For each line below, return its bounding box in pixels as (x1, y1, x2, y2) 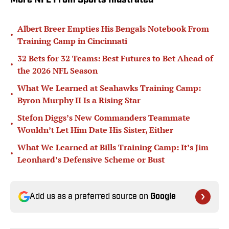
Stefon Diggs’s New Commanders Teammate (17, 112, 190, 124)
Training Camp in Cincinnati (17, 35, 127, 47)
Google (150, 193, 176, 201)
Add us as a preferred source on (30, 193, 150, 201)
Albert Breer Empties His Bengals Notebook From (17, 23, 209, 35)
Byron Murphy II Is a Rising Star (17, 95, 141, 106)
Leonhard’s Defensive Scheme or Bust (17, 154, 165, 166)
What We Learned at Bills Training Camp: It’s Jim (17, 142, 209, 153)
